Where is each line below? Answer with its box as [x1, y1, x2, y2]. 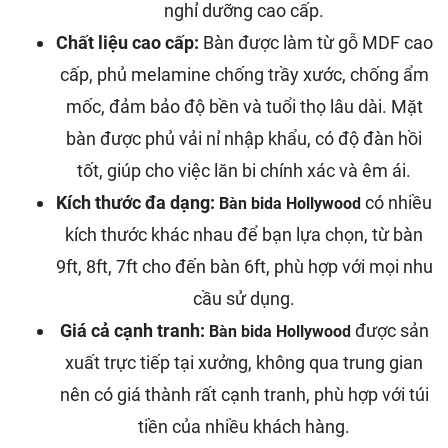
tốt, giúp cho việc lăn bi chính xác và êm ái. [77, 160, 411, 181]
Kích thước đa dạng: [56, 192, 215, 213]
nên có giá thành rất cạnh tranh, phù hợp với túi [59, 384, 429, 405]
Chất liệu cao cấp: [55, 32, 199, 53]
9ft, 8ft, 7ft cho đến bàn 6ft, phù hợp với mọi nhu [55, 256, 433, 277]
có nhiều [361, 192, 432, 213]
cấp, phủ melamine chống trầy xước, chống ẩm [59, 64, 429, 85]
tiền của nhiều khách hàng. [138, 416, 350, 437]
